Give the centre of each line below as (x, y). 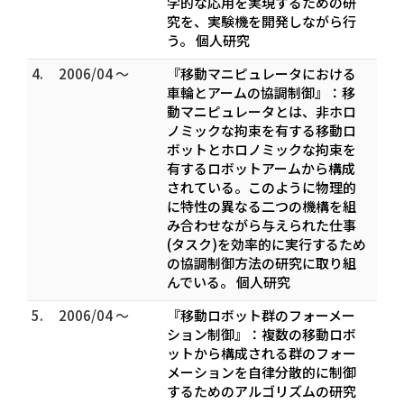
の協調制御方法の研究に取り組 (262, 263)
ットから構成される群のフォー (262, 353)
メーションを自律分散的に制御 (262, 372)
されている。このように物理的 (262, 187)
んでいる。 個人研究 (229, 282)
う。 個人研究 (208, 40)
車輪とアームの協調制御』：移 (261, 92)
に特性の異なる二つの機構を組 (262, 206)
